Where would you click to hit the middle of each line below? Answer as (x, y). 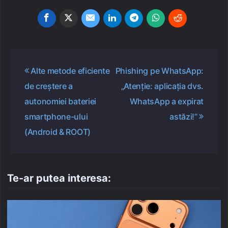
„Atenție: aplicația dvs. (162, 86)
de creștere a (49, 86)
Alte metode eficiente (69, 71)
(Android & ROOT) (58, 132)
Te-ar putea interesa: (59, 178)
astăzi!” (184, 117)
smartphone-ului (56, 117)
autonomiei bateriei (60, 102)
